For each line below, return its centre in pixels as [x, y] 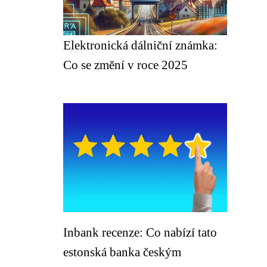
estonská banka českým [122, 252]
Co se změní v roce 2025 [125, 65]
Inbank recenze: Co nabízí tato [140, 232]
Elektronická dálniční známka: [140, 45]
